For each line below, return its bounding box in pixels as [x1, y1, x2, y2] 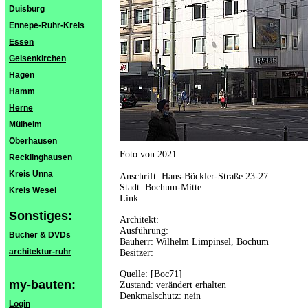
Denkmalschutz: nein [120, 291, 201, 301]
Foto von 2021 [120, 149, 177, 159]
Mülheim [9, 120, 42, 129]
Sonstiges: [9, 209, 72, 223]
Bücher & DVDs [9, 230, 71, 240]
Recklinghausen [9, 153, 72, 162]
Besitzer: [120, 247, 153, 258]
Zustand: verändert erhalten [120, 280, 226, 290]
